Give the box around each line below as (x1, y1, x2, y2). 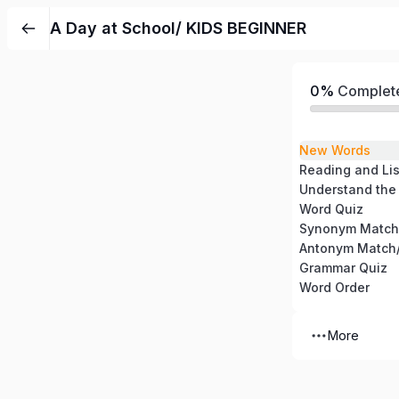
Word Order (299, 280, 370, 295)
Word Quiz (299, 201, 363, 216)
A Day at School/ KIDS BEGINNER (50, 19, 306, 37)
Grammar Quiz (299, 260, 387, 275)
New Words (299, 142, 370, 158)
